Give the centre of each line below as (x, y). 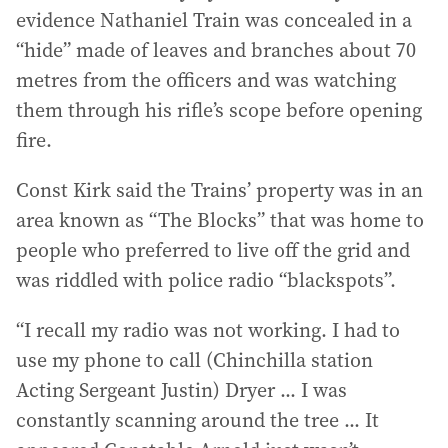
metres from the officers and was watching (206, 80)
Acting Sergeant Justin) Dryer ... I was (181, 390)
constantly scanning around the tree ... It (197, 420)
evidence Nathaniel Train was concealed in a (214, 20)
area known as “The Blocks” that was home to (220, 220)
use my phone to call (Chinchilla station (194, 360)
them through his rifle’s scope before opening (219, 110)
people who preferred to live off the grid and (213, 250)
